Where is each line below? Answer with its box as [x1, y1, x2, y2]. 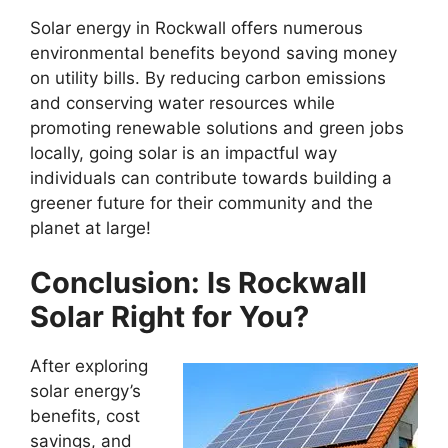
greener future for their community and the [30, 192, 373, 213]
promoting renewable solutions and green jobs [30, 117, 404, 138]
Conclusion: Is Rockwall [30, 265, 367, 300]
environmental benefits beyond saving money [30, 42, 397, 63]
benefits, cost [30, 406, 140, 426]
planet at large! [30, 217, 151, 238]
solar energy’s [30, 381, 141, 401]
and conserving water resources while [30, 92, 335, 113]
